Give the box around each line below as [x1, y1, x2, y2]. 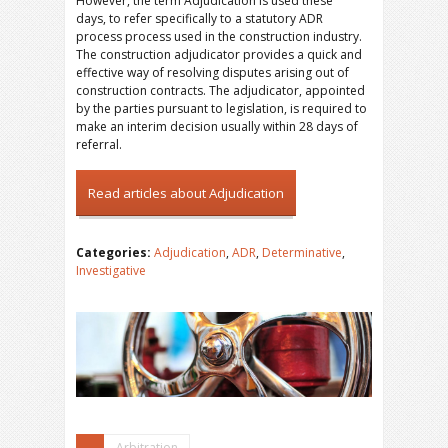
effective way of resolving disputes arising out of [76, 63, 349, 81]
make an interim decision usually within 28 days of [76, 117, 358, 135]
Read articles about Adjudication [88, 183, 284, 202]
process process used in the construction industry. [76, 27, 362, 45]
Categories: [76, 243, 151, 261]
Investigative [76, 261, 146, 279]
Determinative [262, 243, 342, 261]
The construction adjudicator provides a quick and [76, 45, 362, 63]
